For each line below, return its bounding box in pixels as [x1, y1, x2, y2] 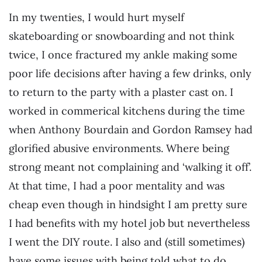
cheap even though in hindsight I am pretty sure [9, 197, 247, 211]
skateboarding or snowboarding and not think [9, 29, 235, 43]
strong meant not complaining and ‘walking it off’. [9, 160, 251, 174]
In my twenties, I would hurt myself [9, 10, 184, 24]
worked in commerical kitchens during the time [9, 104, 245, 118]
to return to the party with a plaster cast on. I [9, 85, 233, 99]
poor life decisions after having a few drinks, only [9, 66, 251, 80]
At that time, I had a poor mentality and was [9, 178, 225, 192]
